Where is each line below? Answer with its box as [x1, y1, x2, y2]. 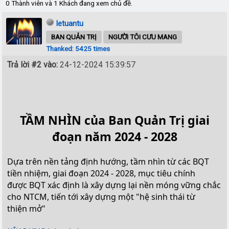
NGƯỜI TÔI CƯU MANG [108, 32, 177, 41]
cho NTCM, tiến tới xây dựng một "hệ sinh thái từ [7, 191, 196, 202]
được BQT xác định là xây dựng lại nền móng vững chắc [7, 179, 221, 191]
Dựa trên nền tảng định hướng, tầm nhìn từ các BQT [7, 155, 210, 167]
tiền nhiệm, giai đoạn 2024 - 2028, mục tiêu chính [7, 167, 196, 179]
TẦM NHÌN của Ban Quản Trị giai [19, 111, 210, 128]
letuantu [56, 18, 84, 28]
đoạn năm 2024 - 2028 [52, 128, 177, 145]
